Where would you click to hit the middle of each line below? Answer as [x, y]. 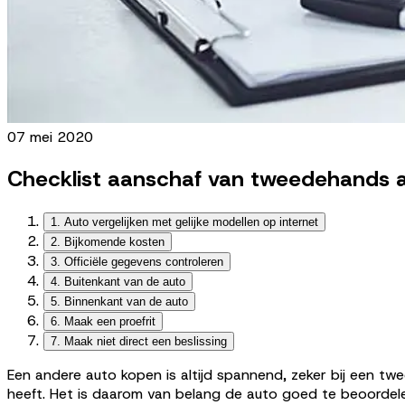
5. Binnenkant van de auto [119, 301]
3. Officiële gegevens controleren [137, 261]
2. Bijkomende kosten [108, 241]
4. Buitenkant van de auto [118, 281]
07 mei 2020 [50, 137]
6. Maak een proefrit [103, 321]
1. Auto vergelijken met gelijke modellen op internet [184, 221]
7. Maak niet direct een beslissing [139, 341]
